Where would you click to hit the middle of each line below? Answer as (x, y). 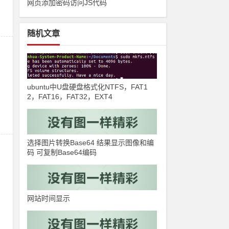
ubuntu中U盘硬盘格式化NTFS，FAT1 (88, 87)
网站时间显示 (49, 198)
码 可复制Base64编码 (62, 152)
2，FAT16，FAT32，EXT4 (70, 97)
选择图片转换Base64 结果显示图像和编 (91, 143)
